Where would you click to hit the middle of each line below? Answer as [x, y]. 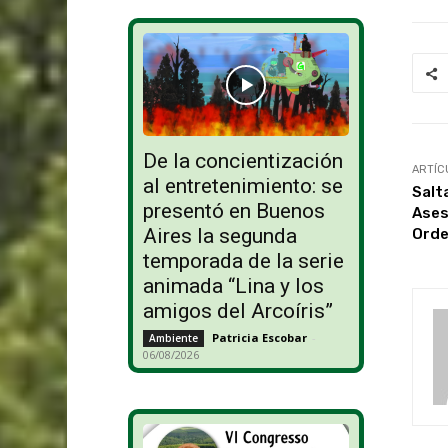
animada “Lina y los [233, 286]
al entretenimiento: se [242, 186]
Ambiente [173, 338]
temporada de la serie [243, 261]
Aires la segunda [219, 236]
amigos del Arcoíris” [237, 311]
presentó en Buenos [233, 211]
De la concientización [242, 161]
